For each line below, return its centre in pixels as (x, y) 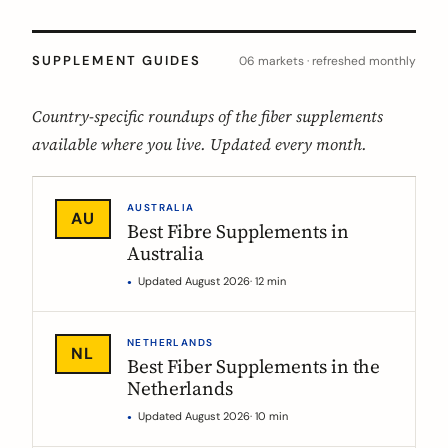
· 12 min (268, 281)
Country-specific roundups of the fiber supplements (207, 116)
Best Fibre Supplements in (238, 231)
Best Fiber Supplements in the (254, 366)
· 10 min (269, 416)
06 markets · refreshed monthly (327, 61)
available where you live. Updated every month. (199, 144)
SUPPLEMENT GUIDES (117, 60)
